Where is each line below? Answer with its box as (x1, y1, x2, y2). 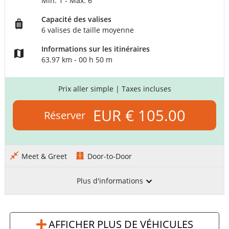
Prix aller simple (58, 84, 116, 94)
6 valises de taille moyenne (41, 25, 134, 35)
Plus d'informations (77, 176, 145, 186)
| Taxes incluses (115, 84, 171, 94)
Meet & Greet (21, 151, 67, 162)
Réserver (43, 108, 88, 123)
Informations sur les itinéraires (41, 44, 150, 54)
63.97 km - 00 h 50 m (41, 55, 113, 65)
